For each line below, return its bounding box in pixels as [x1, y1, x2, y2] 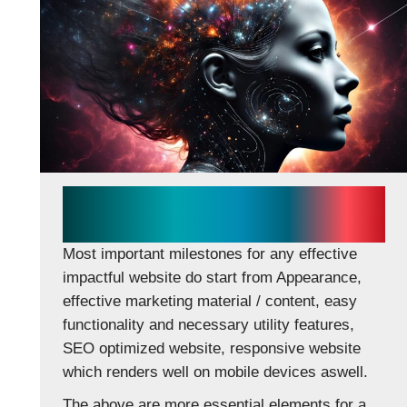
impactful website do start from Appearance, [63, 268, 362, 286]
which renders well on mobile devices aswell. [63, 362, 368, 381]
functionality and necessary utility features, [63, 315, 354, 333]
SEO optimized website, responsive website [63, 339, 361, 357]
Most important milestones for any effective [63, 244, 357, 263]
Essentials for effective [63, 185, 305, 213]
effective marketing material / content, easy [63, 292, 357, 310]
